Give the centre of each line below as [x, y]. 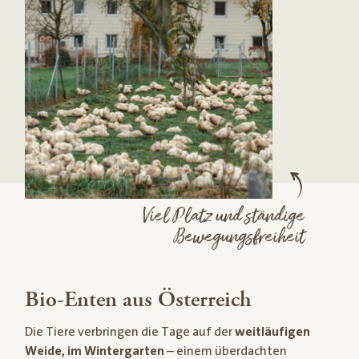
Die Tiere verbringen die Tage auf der [129, 331]
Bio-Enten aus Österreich [138, 299]
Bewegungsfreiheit [238, 238]
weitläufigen [272, 331]
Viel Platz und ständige [223, 217]
